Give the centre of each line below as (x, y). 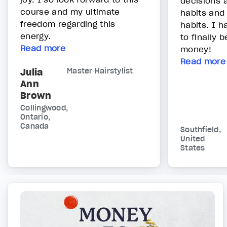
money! (196, 49)
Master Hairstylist (100, 71)
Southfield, (201, 130)
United (193, 139)
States (193, 148)
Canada (35, 126)
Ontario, (35, 117)
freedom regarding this (68, 24)
